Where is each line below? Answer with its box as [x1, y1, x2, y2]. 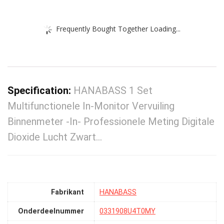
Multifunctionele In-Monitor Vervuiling [7, 100, 174, 112]
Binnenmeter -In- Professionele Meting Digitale [7, 115, 214, 128]
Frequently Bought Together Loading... [56, 23, 180, 33]
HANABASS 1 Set [73, 84, 152, 97]
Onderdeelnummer [18, 206, 84, 215]
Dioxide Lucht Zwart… [7, 131, 102, 143]
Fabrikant [51, 187, 84, 196]
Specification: [7, 84, 73, 97]
